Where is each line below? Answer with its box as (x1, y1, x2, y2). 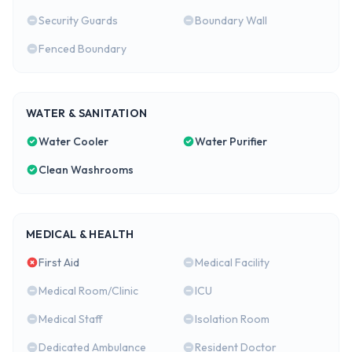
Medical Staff (38, 312, 103, 326)
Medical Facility (195, 255, 269, 269)
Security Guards (38, 13, 118, 27)
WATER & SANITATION (26, 106, 148, 120)
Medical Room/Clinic (38, 284, 138, 298)
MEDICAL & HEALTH (26, 227, 134, 241)
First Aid (38, 255, 79, 269)
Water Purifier (195, 134, 267, 148)
